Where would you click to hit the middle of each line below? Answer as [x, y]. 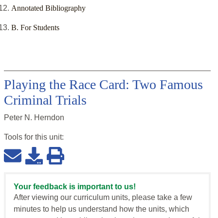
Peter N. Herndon [34, 118]
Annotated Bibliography [48, 8]
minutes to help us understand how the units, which [101, 209]
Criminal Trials [45, 100]
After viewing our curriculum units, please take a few [103, 198]
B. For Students [35, 28]
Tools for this [27, 137]
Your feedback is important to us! [75, 187]
